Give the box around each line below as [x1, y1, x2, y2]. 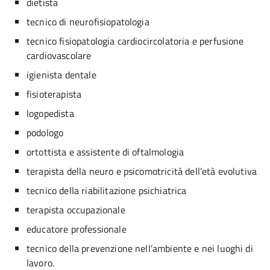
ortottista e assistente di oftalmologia [27, 145, 184, 159]
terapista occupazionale [27, 202, 125, 217]
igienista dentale [27, 67, 96, 82]
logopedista [27, 106, 74, 121]
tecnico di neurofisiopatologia [27, 14, 149, 29]
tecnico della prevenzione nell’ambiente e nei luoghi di [27, 241, 253, 256]
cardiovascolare [27, 48, 92, 63]
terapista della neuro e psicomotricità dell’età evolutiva [27, 164, 257, 178]
